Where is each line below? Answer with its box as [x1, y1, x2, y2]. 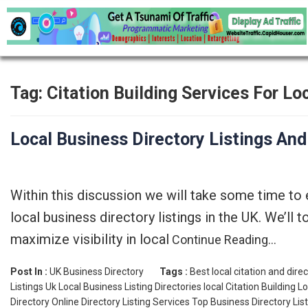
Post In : [10, 266, 49, 277]
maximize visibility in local [10, 231, 169, 247]
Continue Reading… [169, 232, 276, 247]
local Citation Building [203, 281, 296, 292]
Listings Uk [10, 281, 56, 292]
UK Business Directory [49, 266, 144, 277]
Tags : [159, 266, 190, 277]
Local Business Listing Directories [58, 281, 201, 292]
